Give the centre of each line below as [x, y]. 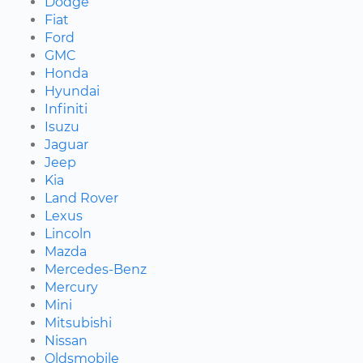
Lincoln [68, 234]
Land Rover [81, 199]
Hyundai [72, 92]
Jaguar [66, 145]
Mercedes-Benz [96, 270]
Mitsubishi [78, 323]
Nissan [66, 341]
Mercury [71, 288]
